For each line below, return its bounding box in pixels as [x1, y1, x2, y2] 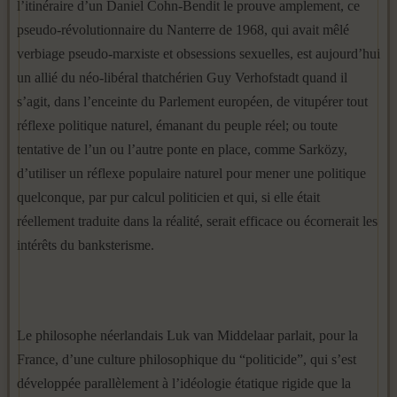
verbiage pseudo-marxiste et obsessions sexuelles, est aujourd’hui [17, 46, 380, 61]
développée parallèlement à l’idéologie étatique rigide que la [17, 376, 351, 391]
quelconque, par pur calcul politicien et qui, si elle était [17, 190, 320, 205]
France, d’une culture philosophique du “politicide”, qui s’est [17, 352, 356, 367]
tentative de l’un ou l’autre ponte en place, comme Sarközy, [17, 142, 347, 157]
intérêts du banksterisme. [17, 237, 154, 253]
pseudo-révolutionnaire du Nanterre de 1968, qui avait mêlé [17, 22, 349, 37]
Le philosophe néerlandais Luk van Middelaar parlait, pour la [17, 328, 358, 343]
